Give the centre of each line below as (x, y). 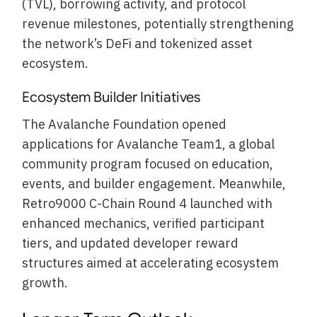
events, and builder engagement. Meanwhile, (154, 184)
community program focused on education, (148, 164)
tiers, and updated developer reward (131, 243)
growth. (45, 283)
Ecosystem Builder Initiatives (111, 98)
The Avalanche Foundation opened (125, 125)
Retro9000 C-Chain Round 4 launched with (148, 204)
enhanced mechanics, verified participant (144, 224)
